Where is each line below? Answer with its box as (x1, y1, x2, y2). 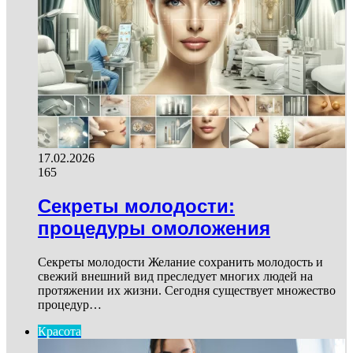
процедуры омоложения (38, 217, 270, 240)
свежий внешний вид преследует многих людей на (38, 269, 313, 284)
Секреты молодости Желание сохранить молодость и (38, 255, 323, 269)
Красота (38, 325, 81, 339)
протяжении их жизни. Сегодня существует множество (38, 284, 336, 298)
